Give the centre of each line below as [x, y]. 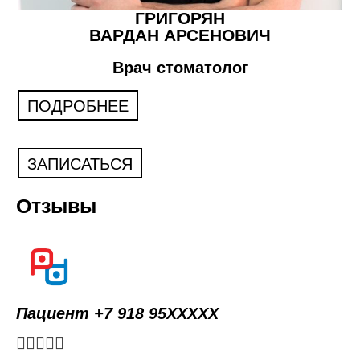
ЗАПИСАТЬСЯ [80, 164]
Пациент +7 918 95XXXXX [117, 313]
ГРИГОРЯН [180, 18]
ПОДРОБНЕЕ [78, 106]
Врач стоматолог [180, 67]
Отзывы [56, 205]
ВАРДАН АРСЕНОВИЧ [180, 35]
